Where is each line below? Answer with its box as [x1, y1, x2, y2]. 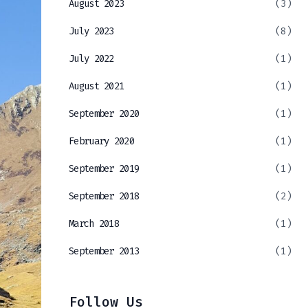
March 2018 [69, 217, 119, 231]
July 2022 [69, 52, 114, 66]
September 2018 [69, 190, 140, 203]
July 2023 [69, 25, 114, 38]
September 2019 [69, 162, 140, 176]
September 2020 [69, 107, 140, 121]
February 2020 [69, 135, 134, 148]
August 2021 [69, 80, 124, 93]
